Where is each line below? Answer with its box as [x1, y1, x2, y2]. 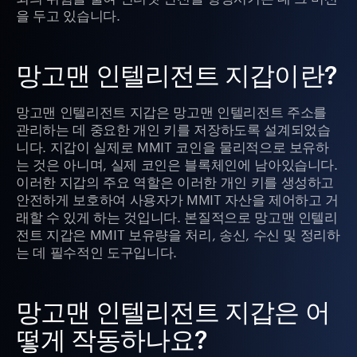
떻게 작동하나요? [16, 324, 208, 355]
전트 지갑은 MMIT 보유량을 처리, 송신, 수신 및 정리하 [16, 222, 340, 244]
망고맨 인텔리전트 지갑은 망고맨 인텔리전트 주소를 [16, 100, 327, 121]
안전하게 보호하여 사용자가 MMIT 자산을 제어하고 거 [16, 187, 339, 209]
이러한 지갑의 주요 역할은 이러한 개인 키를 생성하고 [16, 170, 335, 191]
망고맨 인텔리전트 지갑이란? [16, 60, 337, 90]
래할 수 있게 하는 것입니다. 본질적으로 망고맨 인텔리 [16, 205, 338, 226]
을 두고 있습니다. [16, 3, 120, 25]
